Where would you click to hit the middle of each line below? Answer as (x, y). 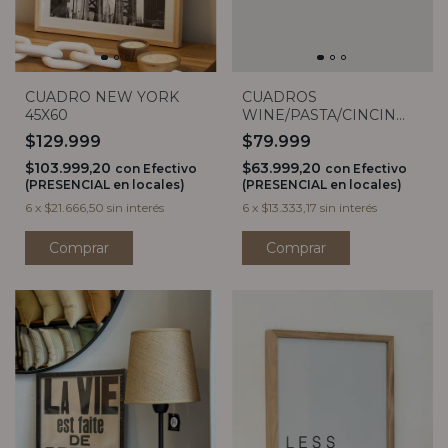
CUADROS (279, 97)
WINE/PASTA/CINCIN (318, 115)
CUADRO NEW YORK (102, 97)
